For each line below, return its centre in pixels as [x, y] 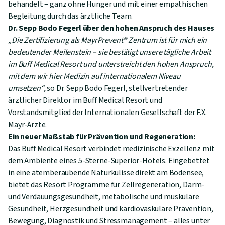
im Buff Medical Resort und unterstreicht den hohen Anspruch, [111, 65]
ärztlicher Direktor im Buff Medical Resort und [85, 101]
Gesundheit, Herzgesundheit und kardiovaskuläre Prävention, [111, 209]
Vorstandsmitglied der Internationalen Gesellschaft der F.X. [107, 113]
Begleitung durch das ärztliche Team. [71, 16]
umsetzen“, [27, 89]
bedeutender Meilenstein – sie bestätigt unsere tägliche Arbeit [110, 52]
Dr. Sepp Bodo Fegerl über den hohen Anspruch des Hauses [111, 28]
